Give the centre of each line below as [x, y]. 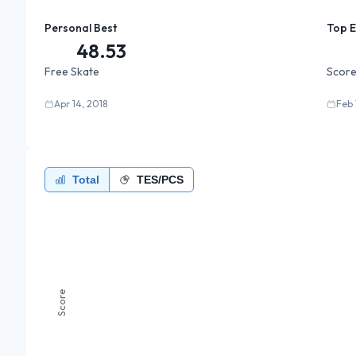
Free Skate [72, 72]
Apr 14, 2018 [81, 104]
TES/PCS [160, 180]
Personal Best [81, 28]
